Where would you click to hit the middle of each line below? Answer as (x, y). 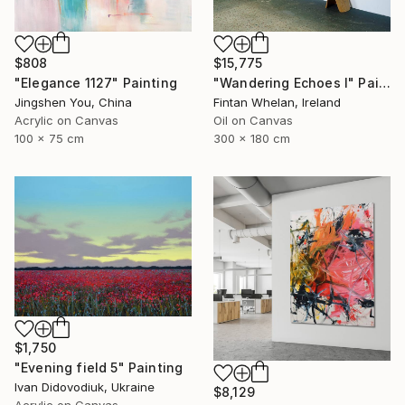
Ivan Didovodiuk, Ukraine (85, 387)
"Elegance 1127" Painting (96, 82)
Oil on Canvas (253, 120)
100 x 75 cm (49, 138)
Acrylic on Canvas (66, 120)
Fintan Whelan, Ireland (277, 102)
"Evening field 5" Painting (99, 368)
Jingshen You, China (73, 102)
